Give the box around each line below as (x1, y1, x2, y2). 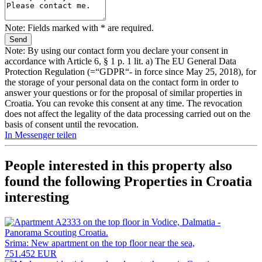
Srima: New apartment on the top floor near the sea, (5, 237, 195, 248)
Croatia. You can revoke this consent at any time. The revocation (5, 98, 242, 108)
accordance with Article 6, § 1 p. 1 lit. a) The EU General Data (5, 56, 236, 66)
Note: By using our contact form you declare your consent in (5, 45, 228, 56)
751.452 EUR (5, 248, 57, 258)
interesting (5, 189, 69, 205)
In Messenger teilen (5, 129, 77, 140)
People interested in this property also (5, 157, 232, 173)
